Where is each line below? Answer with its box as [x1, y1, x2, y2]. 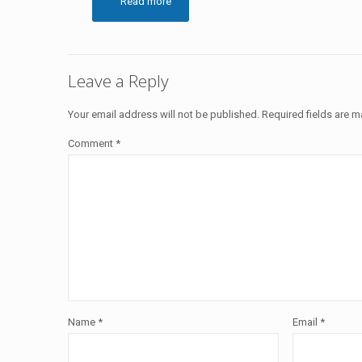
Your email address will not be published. [68, 107, 259, 120]
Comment [68, 137, 116, 149]
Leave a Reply [68, 69, 169, 92]
